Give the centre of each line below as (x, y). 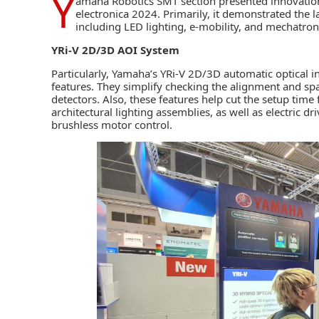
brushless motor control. (112, 124)
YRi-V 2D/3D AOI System (115, 49)
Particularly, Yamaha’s (106, 73)
